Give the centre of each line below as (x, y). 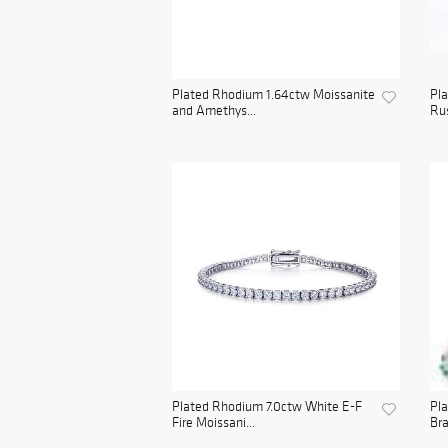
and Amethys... (214, 111)
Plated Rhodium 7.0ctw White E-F (267, 407)
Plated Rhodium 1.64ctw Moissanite (273, 95)
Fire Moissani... (213, 423)
